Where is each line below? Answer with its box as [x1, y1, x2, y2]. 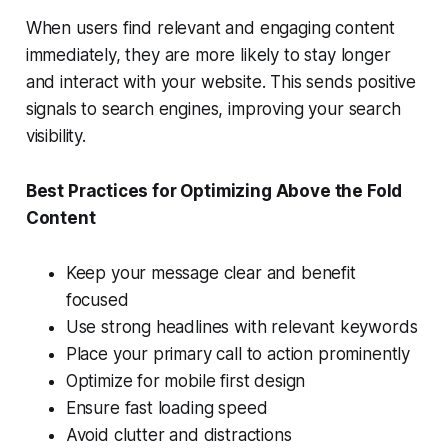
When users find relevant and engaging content [25, 18, 396, 39]
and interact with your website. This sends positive [25, 72, 417, 93]
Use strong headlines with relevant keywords [65, 317, 418, 338]
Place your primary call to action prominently [65, 344, 411, 365]
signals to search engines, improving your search [25, 99, 401, 120]
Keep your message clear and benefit [65, 263, 356, 284]
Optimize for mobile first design [65, 371, 306, 392]
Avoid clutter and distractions [65, 425, 292, 446]
